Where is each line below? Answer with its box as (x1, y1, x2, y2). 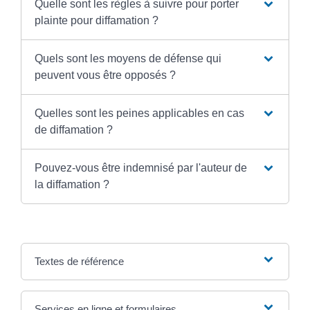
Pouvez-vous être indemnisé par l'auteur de (34, 161, 247, 174)
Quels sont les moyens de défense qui (34, 52, 221, 64)
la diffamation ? (34, 178, 109, 190)
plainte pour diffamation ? (34, 14, 158, 26)
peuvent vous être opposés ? (34, 69, 176, 81)
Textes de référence (34, 255, 124, 267)
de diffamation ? (34, 123, 113, 136)
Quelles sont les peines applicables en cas (34, 107, 244, 119)
